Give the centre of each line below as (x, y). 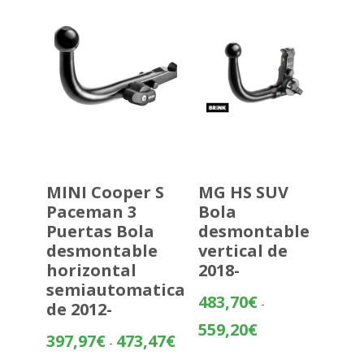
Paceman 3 (91, 211)
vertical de (243, 250)
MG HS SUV (243, 192)
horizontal (91, 270)
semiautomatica (115, 289)
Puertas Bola (100, 231)
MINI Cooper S (105, 192)
